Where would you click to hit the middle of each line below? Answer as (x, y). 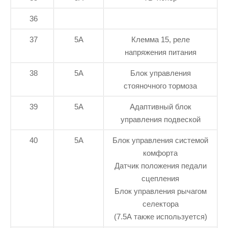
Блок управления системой (160, 140)
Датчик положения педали (160, 166)
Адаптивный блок (160, 107)
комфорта (160, 153)
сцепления (160, 179)
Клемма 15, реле (160, 40)
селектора (160, 204)
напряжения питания (160, 52)
